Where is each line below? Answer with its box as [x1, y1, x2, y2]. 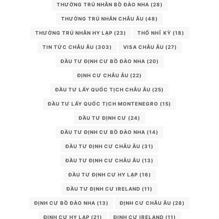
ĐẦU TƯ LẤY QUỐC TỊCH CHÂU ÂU [55, 86, 151, 92]
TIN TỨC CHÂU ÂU [42, 44, 94, 50]
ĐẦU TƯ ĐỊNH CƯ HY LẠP [68, 171, 138, 177]
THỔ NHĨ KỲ [137, 29, 171, 36]
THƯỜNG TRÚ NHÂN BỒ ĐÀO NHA [56, 1, 149, 7]
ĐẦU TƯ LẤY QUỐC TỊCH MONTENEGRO [48, 100, 158, 107]
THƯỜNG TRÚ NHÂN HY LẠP [35, 29, 112, 36]
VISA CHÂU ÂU [123, 44, 164, 50]
